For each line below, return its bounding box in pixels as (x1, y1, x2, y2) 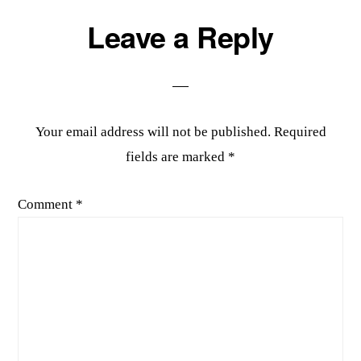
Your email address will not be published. (35, 124, 271, 139)
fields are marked (126, 149, 228, 164)
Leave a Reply (87, 15, 274, 57)
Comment (18, 197, 77, 212)
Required (273, 124, 326, 139)
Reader (17, 15, 98, 50)
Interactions (17, 44, 143, 79)
